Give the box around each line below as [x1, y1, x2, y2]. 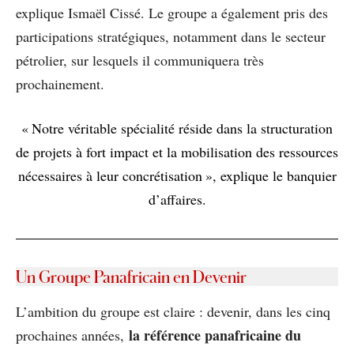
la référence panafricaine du [129, 324, 301, 345]
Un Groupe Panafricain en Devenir [16, 266, 247, 286]
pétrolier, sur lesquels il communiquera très [16, 50, 264, 70]
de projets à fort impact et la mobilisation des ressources [16, 141, 338, 161]
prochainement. [16, 73, 104, 93]
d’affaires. [148, 189, 206, 209]
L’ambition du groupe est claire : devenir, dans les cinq [16, 301, 330, 321]
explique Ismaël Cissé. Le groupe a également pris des [16, 2, 328, 22]
